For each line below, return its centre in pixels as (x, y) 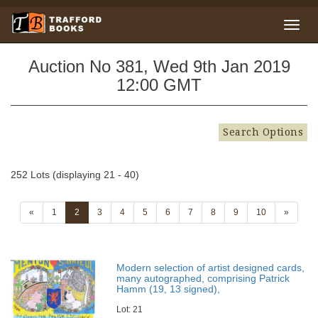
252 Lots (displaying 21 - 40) (75, 175)
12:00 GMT (159, 85)
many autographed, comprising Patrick (203, 278)
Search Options (263, 132)
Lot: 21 (130, 309)
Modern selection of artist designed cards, (211, 268)
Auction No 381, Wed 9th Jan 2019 (159, 66)
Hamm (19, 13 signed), (169, 289)
